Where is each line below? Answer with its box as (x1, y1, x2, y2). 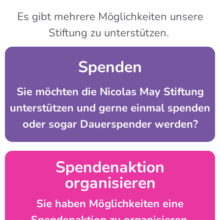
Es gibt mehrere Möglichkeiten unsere (17, 9, 203, 25)
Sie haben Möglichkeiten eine (36, 196, 184, 212)
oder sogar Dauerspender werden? (22, 117, 198, 132)
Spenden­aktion (55, 157, 165, 178)
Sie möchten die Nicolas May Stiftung (16, 84, 204, 100)
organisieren (64, 172, 156, 194)
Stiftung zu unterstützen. (48, 26, 172, 41)
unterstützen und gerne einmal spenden (10, 101, 210, 116)
